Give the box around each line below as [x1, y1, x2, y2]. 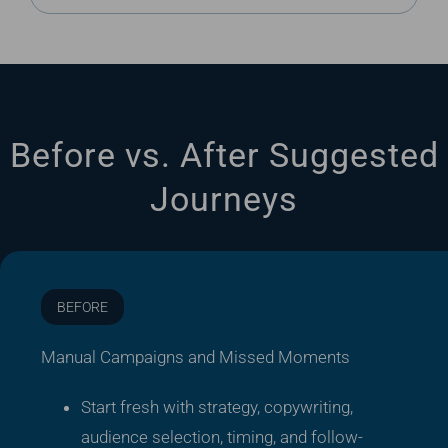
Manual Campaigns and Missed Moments [40, 346, 350, 367]
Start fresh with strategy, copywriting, [80, 396, 353, 417]
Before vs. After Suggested [9, 134, 439, 175]
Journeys [150, 178, 298, 219]
